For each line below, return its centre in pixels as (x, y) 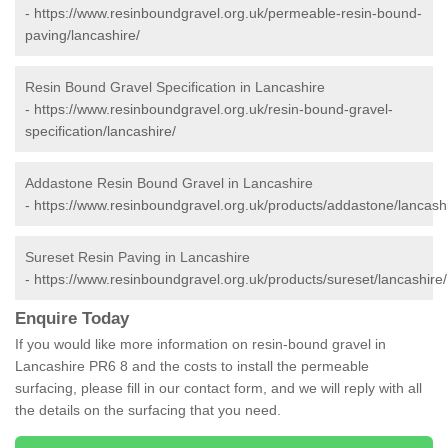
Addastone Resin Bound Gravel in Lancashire (169, 183)
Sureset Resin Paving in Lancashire (137, 257)
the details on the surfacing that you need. (148, 410)
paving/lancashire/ (82, 35)
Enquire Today (72, 319)
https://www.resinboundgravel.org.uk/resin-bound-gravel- (213, 109)
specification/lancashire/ (100, 131)
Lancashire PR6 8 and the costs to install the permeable (192, 366)
